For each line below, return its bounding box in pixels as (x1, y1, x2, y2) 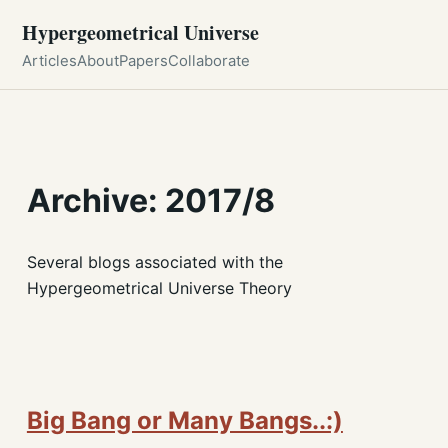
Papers (119, 52, 169, 70)
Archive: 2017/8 (26, 181, 275, 221)
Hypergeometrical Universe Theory (26, 277, 292, 298)
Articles (22, 52, 78, 70)
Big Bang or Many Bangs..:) (26, 405, 343, 435)
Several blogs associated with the (26, 251, 283, 272)
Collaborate (168, 52, 251, 70)
